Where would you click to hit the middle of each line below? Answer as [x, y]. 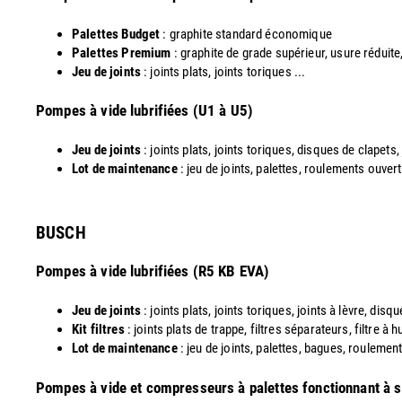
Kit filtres [98, 329]
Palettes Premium [122, 52]
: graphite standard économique [247, 34]
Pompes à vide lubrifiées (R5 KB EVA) [153, 271]
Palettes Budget [118, 34]
